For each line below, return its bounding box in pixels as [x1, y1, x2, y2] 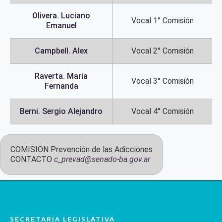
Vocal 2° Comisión [131, 46, 194, 56]
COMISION [10, 145, 49, 155]
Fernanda [44, 81, 78, 91]
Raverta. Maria [35, 71, 88, 81]
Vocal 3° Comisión [131, 76, 194, 86]
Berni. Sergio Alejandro [20, 107, 103, 116]
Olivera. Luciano [32, 11, 90, 21]
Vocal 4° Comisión [131, 107, 194, 116]
